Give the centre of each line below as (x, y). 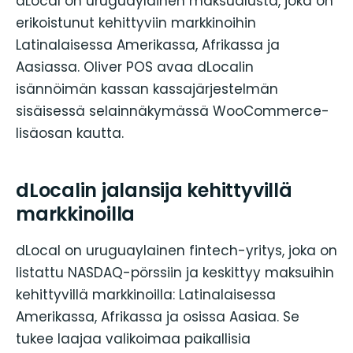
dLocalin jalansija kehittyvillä (154, 190)
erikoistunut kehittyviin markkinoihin (136, 23)
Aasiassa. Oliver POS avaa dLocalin (135, 67)
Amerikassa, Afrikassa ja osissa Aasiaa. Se (158, 316)
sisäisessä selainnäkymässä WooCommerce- (173, 111)
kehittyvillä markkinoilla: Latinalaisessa (146, 294)
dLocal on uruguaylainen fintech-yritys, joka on (176, 250)
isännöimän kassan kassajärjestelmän (147, 89)
